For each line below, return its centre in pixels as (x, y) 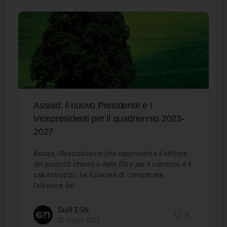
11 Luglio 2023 (79, 220)
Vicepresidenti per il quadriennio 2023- (109, 118)
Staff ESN (73, 210)
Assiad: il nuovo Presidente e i (93, 105)
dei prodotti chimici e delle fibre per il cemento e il (112, 164)
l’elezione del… (57, 185)
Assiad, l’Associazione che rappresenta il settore (111, 153)
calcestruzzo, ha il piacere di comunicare (99, 175)
